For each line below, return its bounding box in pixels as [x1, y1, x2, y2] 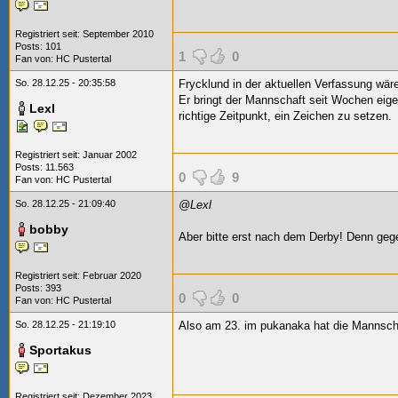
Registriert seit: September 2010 [15, 28, 154, 39]
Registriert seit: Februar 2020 [15, 270, 141, 281]
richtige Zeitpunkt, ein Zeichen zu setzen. [179, 109, 392, 123]
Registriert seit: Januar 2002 [15, 149, 137, 160]
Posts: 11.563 [15, 162, 74, 172]
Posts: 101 [15, 41, 61, 52]
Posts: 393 [15, 283, 61, 293]
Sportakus [29, 343, 92, 357]
